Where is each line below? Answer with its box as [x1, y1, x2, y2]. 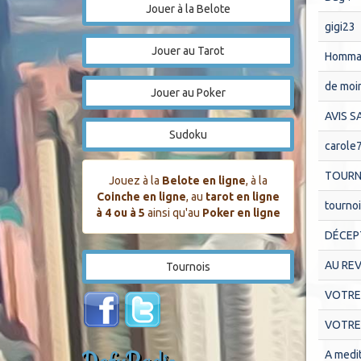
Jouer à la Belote [145, 2, 230, 15]
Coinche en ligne [96, 190, 186, 203]
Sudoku [168, 128, 207, 141]
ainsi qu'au [144, 206, 202, 219]
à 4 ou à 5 [95, 206, 145, 219]
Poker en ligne [201, 206, 280, 219]
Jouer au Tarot [151, 44, 225, 57]
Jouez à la [108, 174, 162, 187]
